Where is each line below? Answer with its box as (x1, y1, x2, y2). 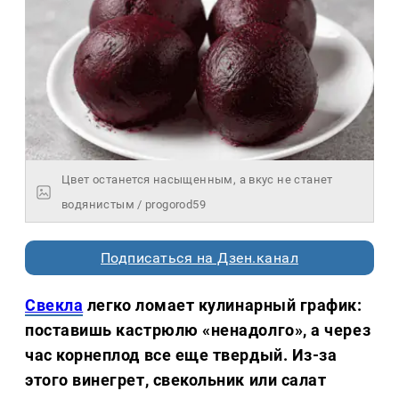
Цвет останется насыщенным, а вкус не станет (61, 173, 333, 187)
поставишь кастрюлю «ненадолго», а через (25, 321, 371, 340)
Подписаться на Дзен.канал (101, 249, 298, 267)
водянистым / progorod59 (61, 198, 206, 212)
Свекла (25, 296, 84, 315)
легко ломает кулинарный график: (83, 296, 362, 315)
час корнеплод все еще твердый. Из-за (25, 346, 338, 365)
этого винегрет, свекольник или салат (25, 370, 327, 390)
